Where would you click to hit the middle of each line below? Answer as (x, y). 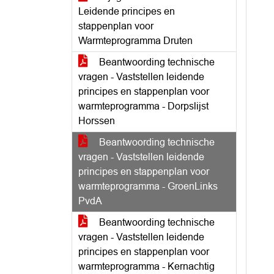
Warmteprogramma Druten (135, 41)
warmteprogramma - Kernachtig (146, 266)
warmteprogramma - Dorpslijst (143, 106)
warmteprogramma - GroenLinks (148, 186)
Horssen (97, 121)
